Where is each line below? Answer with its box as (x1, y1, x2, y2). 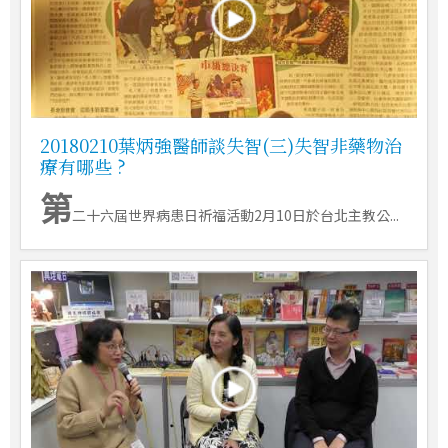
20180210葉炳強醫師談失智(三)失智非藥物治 (40, 132, 402, 159)
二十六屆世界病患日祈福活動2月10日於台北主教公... (72, 205, 399, 226)
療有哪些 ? (40, 153, 126, 180)
